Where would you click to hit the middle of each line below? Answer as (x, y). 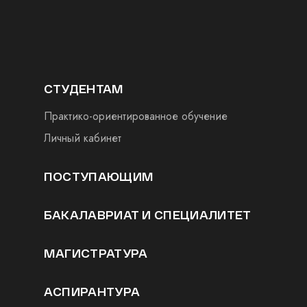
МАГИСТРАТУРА (96, 253)
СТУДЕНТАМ (84, 89)
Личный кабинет (82, 138)
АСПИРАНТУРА (92, 292)
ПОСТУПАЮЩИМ (99, 176)
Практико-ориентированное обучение (135, 116)
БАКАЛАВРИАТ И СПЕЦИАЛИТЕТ (147, 215)
